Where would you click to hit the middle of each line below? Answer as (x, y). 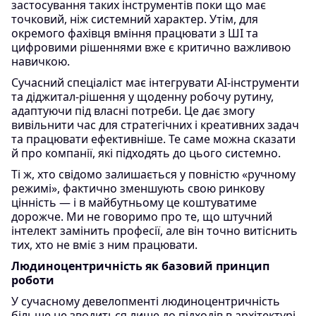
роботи (33, 280)
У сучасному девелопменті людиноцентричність (146, 301)
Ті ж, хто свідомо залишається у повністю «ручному (153, 174)
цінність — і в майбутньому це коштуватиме (134, 202)
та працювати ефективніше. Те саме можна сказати (153, 139)
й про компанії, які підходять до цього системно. (146, 153)
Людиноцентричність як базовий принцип (140, 266)
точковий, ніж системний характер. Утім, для (135, 19)
